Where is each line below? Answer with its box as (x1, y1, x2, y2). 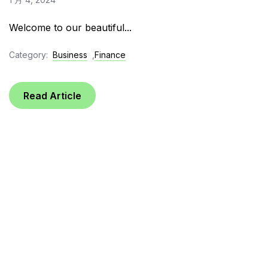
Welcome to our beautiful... (9, 21, 132, 33)
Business (53, 50, 87, 60)
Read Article (23, 89, 81, 102)
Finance (95, 50, 126, 60)
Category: (9, 50, 48, 60)
